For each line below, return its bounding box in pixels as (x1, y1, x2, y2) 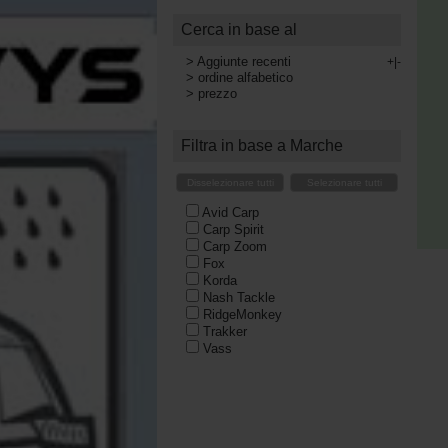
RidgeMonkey (202, 306, 282, 322)
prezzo (197, 86, 237, 101)
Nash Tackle (202, 289, 275, 305)
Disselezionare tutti (186, 177, 274, 189)
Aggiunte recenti (196, 54, 291, 69)
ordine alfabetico (197, 70, 293, 85)
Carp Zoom (202, 238, 267, 254)
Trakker (202, 323, 247, 339)
